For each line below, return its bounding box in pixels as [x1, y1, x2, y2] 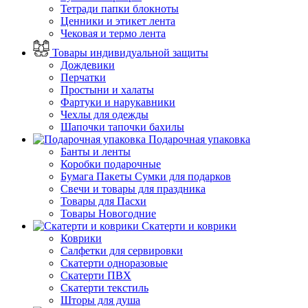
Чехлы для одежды [60, 108, 148, 120]
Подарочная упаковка [148, 133, 250, 145]
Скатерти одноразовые [60, 256, 168, 269]
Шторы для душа [60, 294, 140, 306]
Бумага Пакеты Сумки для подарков [60, 170, 231, 182]
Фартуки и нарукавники [60, 96, 175, 108]
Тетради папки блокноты [60, 2, 179, 14]
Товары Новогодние [60, 207, 156, 219]
